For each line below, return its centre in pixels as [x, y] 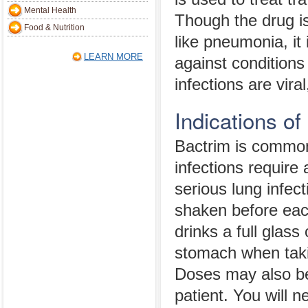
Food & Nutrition [54, 27]
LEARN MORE [113, 57]
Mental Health [50, 10]
